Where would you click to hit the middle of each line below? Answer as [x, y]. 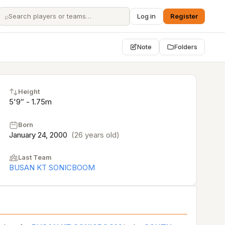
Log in [146, 16]
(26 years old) [95, 135]
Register [184, 16]
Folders [186, 47]
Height [29, 91]
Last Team [35, 157]
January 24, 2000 [39, 135]
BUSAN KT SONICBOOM [52, 167]
